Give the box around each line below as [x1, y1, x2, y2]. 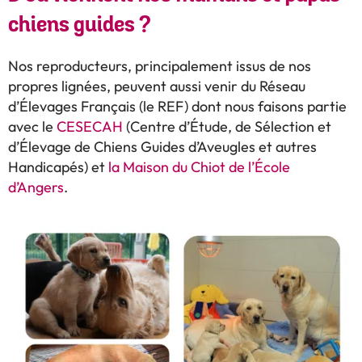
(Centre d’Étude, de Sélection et [123, 116, 331, 137]
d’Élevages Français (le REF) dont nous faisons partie [8, 96, 347, 116]
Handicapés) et [8, 157, 108, 177]
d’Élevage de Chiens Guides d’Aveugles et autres [8, 137, 317, 157]
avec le [8, 116, 57, 137]
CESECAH [57, 116, 123, 137]
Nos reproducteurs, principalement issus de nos [8, 56, 311, 76]
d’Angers [8, 177, 64, 197]
